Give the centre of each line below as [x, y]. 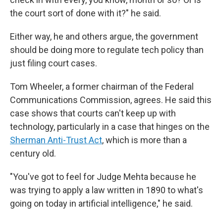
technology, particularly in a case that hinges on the [110, 127]
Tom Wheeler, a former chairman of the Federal [102, 86]
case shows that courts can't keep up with [93, 113]
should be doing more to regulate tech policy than [107, 50]
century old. [33, 153]
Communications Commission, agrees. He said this [111, 100]
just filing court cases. [54, 63]
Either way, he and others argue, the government [104, 36]
